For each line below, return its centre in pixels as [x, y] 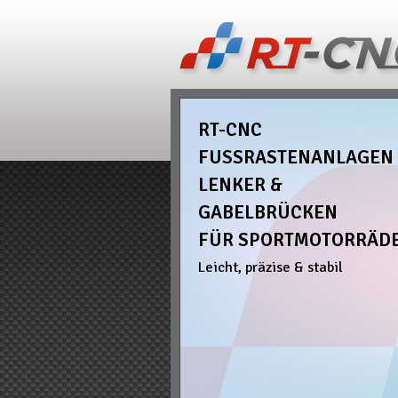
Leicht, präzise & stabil [271, 267]
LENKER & [240, 185]
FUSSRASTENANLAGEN [289, 157]
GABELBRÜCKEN [268, 212]
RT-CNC [230, 130]
